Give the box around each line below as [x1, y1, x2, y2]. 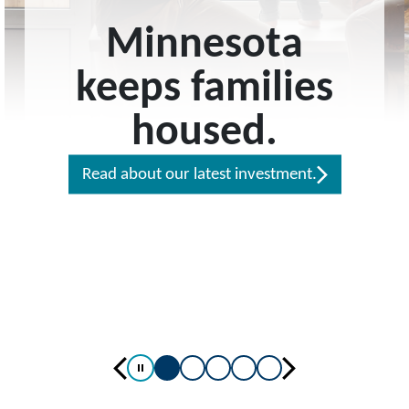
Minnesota [106, 23, 303, 68]
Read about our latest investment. [81, 165, 317, 184]
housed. [131, 110, 278, 155]
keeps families [76, 67, 333, 111]
